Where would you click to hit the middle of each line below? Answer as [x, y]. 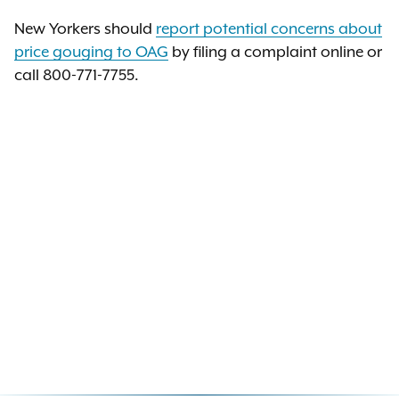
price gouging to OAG [91, 52]
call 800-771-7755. [77, 75]
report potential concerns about [269, 28]
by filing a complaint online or [275, 52]
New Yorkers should [85, 28]
